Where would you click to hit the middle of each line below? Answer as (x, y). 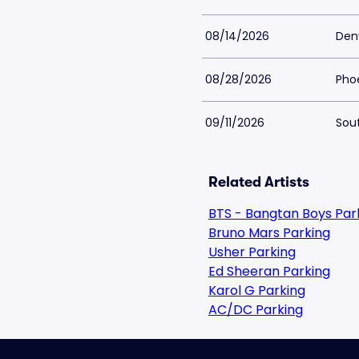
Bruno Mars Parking (269, 233)
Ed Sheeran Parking (269, 271)
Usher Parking (252, 252)
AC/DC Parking (256, 310)
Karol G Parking (257, 290)
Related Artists (259, 182)
